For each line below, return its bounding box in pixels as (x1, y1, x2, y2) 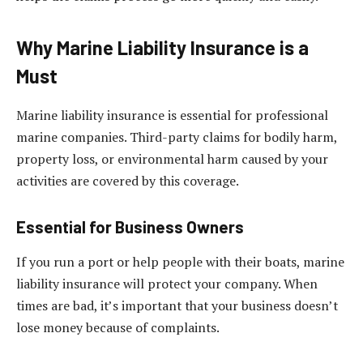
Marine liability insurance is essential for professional (16, 106, 328, 125)
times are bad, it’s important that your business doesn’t (16, 297, 338, 315)
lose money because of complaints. (16, 318, 220, 337)
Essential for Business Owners (16, 216, 244, 237)
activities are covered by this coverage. (16, 172, 239, 190)
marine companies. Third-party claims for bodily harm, (16, 128, 337, 147)
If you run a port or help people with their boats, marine (16, 253, 344, 271)
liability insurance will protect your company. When (16, 275, 318, 293)
